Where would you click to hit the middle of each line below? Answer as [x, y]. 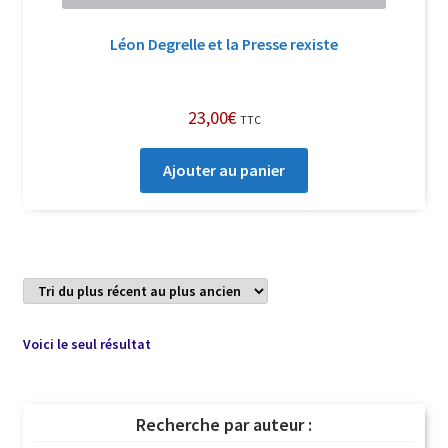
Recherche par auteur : [224, 425]
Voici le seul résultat [86, 344]
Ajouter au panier [224, 170]
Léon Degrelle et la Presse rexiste [224, 43]
